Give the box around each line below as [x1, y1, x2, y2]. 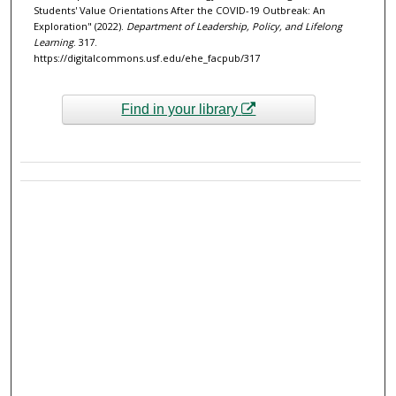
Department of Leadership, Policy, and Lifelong [126, 19, 342, 34]
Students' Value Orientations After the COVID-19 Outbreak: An [33, 4, 325, 18]
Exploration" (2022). [33, 19, 126, 34]
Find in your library [121, 102, 242, 118]
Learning [33, 35, 73, 49]
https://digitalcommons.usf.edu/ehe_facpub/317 [33, 51, 260, 65]
